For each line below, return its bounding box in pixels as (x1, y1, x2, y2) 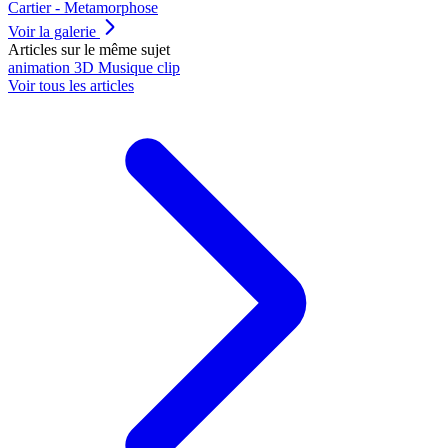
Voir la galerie (8, 23, 100, 41)
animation (8, 59, 74, 77)
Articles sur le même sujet (8, 41, 170, 59)
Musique (98, 59, 157, 77)
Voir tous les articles (8, 77, 134, 95)
